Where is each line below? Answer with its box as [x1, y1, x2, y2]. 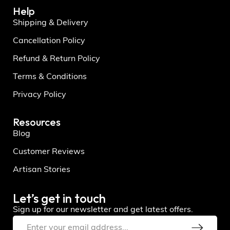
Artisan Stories [13, 165, 70, 174]
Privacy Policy [13, 90, 66, 99]
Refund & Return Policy [13, 54, 100, 63]
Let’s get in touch [13, 190, 106, 206]
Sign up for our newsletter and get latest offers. [13, 205, 193, 214]
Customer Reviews [13, 147, 85, 156]
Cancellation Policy [13, 36, 85, 45]
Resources [13, 115, 61, 128]
